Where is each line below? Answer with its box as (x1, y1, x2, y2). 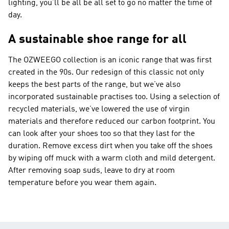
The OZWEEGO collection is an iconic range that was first (8, 56, 212, 64)
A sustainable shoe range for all (8, 34, 187, 46)
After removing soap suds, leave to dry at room (8, 167, 175, 175)
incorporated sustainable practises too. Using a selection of (8, 93, 220, 101)
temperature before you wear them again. (8, 179, 156, 187)
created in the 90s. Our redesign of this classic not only (8, 68, 204, 77)
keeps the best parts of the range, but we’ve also (8, 81, 180, 89)
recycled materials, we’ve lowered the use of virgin (8, 105, 190, 113)
